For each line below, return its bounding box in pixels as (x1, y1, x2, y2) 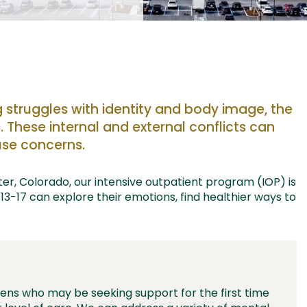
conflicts (189, 118, 246, 136)
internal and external (49, 118, 189, 136)
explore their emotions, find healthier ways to (53, 189, 296, 205)
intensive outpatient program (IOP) (92, 174, 288, 190)
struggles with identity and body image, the (6, 100, 293, 119)
